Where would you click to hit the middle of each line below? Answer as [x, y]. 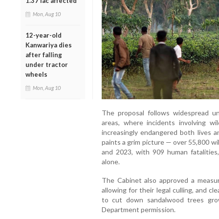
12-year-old [44, 35]
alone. [110, 162]
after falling [44, 55]
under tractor [47, 64]
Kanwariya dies [49, 45]
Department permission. [138, 210]
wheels [36, 74]
